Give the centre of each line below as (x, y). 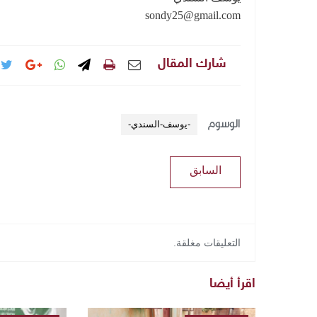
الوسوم (224, 127)
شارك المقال (192, 64)
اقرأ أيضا (232, 284)
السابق (205, 170)
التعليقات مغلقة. (207, 243)
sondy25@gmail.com (193, 15)
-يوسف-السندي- (159, 124)
